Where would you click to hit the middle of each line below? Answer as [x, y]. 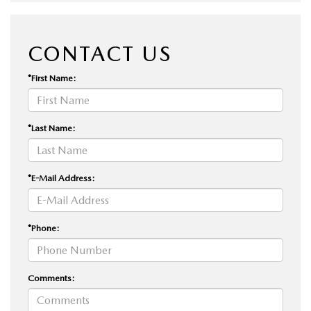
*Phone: [44, 228]
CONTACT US [100, 54]
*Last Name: [52, 128]
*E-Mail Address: [61, 178]
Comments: [51, 278]
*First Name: [52, 78]
